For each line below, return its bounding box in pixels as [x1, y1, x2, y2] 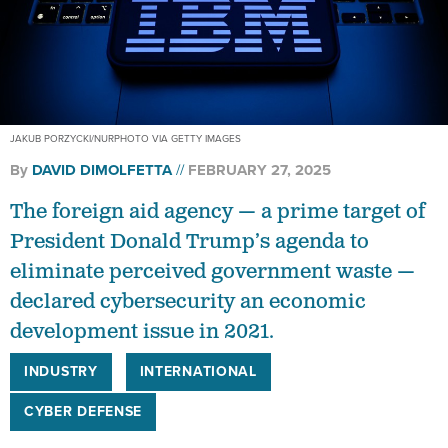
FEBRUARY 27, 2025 [188, 159, 331, 182]
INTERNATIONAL [139, 361, 257, 383]
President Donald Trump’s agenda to [10, 229, 369, 256]
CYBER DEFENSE [24, 401, 143, 423]
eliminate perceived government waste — [10, 259, 415, 286]
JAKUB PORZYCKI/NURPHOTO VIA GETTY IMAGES [10, 131, 241, 147]
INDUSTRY [24, 361, 98, 383]
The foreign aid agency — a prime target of [10, 199, 425, 226]
